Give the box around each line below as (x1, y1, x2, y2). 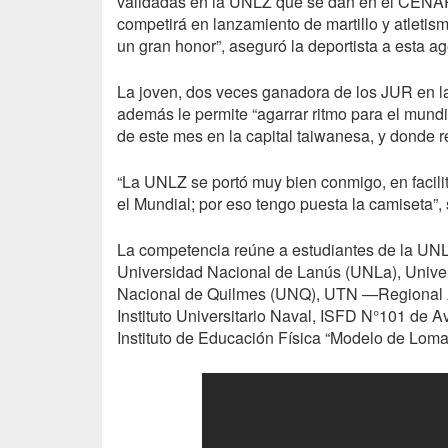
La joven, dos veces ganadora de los (117, 80, 381, 104)
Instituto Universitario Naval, (117, 304, 320, 328)
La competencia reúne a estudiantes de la (117, 238, 417, 262)
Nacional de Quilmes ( (117, 282, 275, 306)
